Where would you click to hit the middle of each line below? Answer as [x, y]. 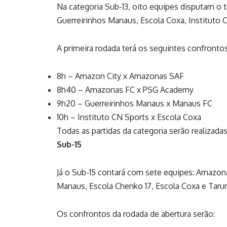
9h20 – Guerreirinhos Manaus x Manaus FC [135, 103]
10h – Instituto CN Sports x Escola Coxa [129, 117]
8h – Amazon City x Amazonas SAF [120, 76]
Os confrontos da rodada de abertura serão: [136, 214]
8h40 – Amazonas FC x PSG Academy [125, 89]
